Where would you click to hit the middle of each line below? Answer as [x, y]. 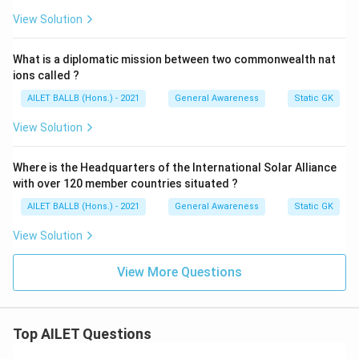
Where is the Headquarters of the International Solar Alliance [175, 167]
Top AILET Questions [82, 334]
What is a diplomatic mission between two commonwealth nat [174, 59]
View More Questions [179, 272]
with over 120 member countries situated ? [125, 184]
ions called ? [46, 75]
